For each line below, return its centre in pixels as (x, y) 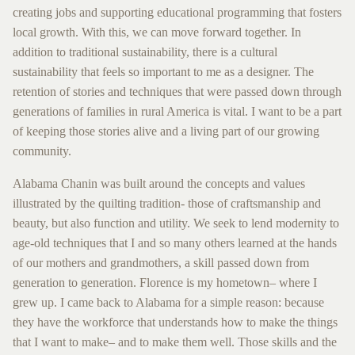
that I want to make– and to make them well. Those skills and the (175, 342)
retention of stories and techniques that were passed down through (177, 92)
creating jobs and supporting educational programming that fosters (177, 13)
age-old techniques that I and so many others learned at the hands (175, 243)
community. (42, 151)
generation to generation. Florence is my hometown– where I (165, 283)
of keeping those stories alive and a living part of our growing (166, 132)
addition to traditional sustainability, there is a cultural (145, 52)
